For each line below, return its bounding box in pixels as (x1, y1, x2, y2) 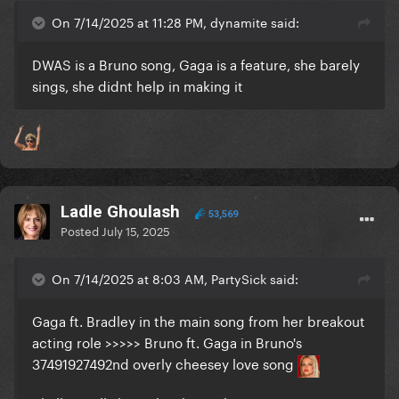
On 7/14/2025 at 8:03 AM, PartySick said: (52, 268, 298, 289)
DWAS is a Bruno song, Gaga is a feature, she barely (32, 53, 360, 75)
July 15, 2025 (102, 221, 170, 240)
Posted (61, 221, 102, 240)
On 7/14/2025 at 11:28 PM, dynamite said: (52, 12, 299, 32)
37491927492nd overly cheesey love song (32, 352, 297, 374)
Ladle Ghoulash (61, 201, 180, 223)
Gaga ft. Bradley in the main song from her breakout (32, 309, 365, 331)
